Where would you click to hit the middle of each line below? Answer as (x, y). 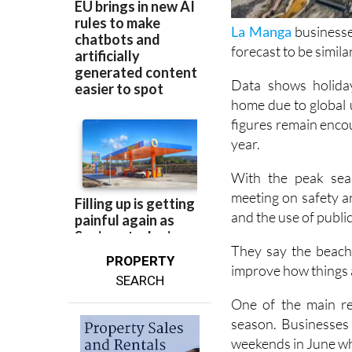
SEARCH (140, 310)
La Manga (263, 60)
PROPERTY (140, 290)
